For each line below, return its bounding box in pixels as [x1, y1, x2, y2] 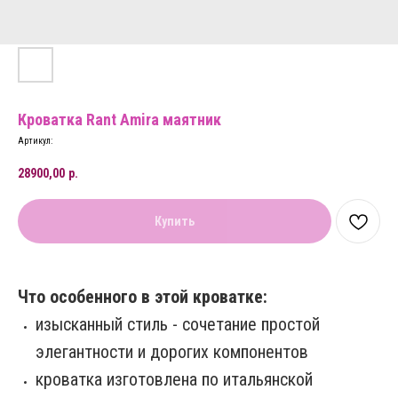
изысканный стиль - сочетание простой [36, 313, 320, 335]
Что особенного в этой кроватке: [18, 285, 267, 307]
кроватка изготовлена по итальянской [36, 368, 313, 390]
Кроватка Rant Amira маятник [18, 110, 221, 129]
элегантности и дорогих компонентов [36, 340, 308, 362]
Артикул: [18, 136, 52, 146]
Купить [155, 213, 195, 228]
